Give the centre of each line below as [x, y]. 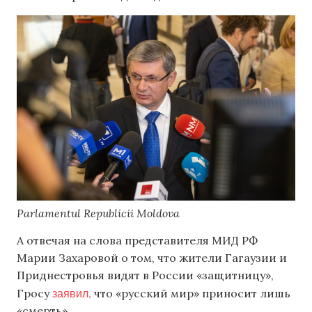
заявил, [73, 293]
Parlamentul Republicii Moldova [98, 213]
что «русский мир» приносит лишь [192, 294]
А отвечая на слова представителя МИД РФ [137, 241]
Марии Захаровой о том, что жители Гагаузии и [152, 258]
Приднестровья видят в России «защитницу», [145, 275]
